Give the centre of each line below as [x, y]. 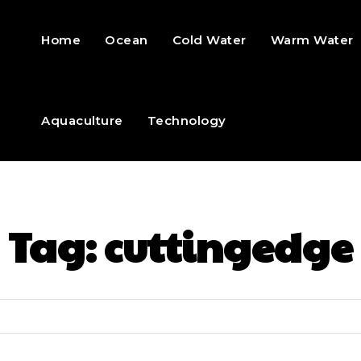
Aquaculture [82, 120]
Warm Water [312, 40]
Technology [187, 120]
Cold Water [209, 40]
